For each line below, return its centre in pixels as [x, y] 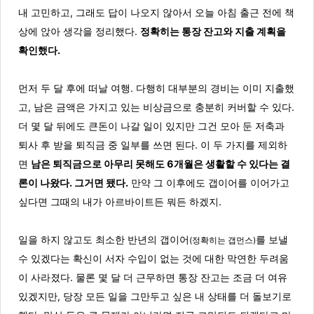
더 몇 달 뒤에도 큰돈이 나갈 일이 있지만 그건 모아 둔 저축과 [151, 126]
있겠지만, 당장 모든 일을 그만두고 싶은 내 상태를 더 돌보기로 [155, 296]
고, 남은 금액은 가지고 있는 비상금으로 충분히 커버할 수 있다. [156, 107]
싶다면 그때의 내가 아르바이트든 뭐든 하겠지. [120, 202]
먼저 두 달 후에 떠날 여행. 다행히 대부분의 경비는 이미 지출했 [156, 88]
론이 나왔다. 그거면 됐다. [73, 183]
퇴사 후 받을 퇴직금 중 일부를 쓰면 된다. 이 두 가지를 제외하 [153, 145]
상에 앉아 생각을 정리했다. [79, 31]
